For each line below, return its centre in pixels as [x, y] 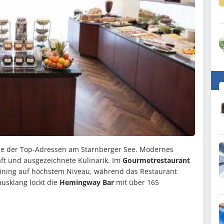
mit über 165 [136, 182]
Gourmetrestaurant [156, 160]
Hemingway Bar [87, 182]
